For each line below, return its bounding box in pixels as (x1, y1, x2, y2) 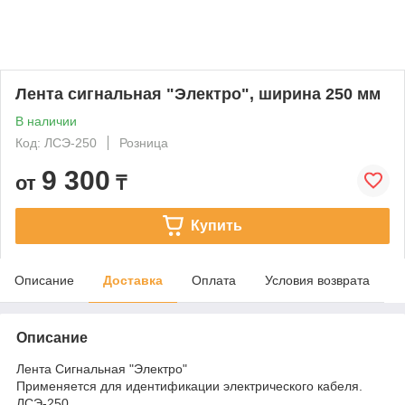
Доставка (103, 272, 163, 287)
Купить (190, 217, 242, 233)
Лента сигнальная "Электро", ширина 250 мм (15, 84, 381, 103)
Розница (119, 135, 168, 150)
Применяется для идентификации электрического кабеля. (16, 378, 363, 393)
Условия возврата (265, 272, 370, 287)
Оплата (192, 272, 236, 287)
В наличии (15, 113, 77, 128)
